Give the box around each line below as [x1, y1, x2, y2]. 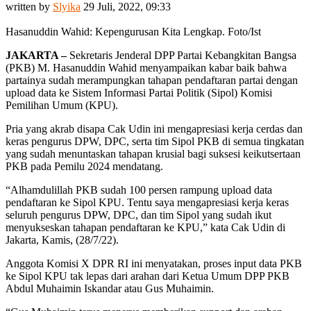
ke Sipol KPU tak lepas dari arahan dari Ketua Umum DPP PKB [6, 269, 289, 282]
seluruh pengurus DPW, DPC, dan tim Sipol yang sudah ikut [6, 208, 271, 221]
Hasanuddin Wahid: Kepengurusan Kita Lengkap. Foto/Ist [6, 25, 261, 37]
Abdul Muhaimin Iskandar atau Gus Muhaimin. [6, 282, 214, 294]
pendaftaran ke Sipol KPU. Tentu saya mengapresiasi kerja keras [6, 196, 289, 208]
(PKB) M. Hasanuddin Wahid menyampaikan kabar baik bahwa [6, 61, 287, 74]
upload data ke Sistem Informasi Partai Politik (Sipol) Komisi [6, 86, 272, 99]
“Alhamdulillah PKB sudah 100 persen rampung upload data [6, 183, 272, 196]
